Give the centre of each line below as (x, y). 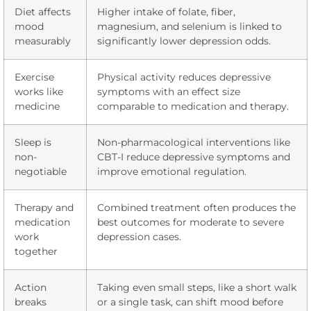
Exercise (34, 77)
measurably (43, 41)
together (36, 251)
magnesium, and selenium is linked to (190, 26)
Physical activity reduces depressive (184, 77)
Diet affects (43, 11)
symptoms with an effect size (169, 91)
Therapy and (44, 207)
